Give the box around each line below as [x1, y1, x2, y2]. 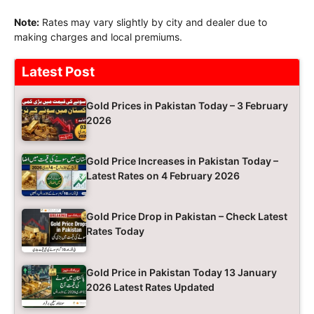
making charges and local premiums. [14, 30, 182, 43]
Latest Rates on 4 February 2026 [86, 169, 240, 182]
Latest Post [22, 63, 95, 80]
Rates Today [86, 225, 144, 238]
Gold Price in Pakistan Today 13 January [86, 266, 277, 278]
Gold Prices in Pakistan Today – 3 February [86, 99, 288, 111]
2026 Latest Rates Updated [86, 280, 214, 293]
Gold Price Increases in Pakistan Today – [86, 154, 278, 167]
